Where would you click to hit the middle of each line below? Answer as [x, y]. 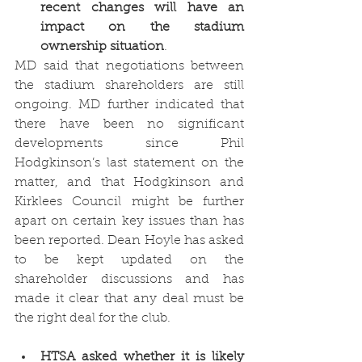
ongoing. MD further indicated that [129, 105]
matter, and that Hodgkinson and [129, 182]
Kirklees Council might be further [129, 202]
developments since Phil [129, 143]
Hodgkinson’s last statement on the [129, 163]
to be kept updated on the [129, 260]
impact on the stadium [142, 27]
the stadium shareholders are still [129, 85]
